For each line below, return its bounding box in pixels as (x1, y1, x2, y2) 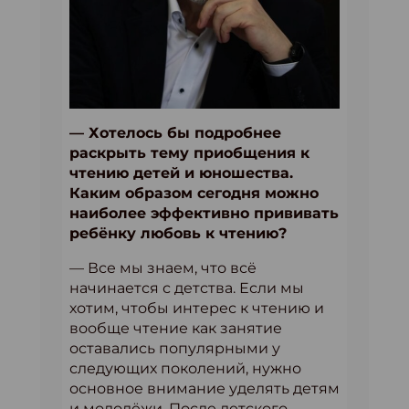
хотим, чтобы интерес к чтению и (69, 299, 324, 317)
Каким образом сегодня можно (69, 184, 319, 202)
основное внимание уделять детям (69, 380, 340, 397)
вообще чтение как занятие (69, 320, 282, 337)
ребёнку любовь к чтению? (69, 225, 287, 242)
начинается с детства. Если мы (69, 279, 304, 297)
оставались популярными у (69, 340, 280, 357)
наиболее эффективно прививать (69, 204, 339, 222)
